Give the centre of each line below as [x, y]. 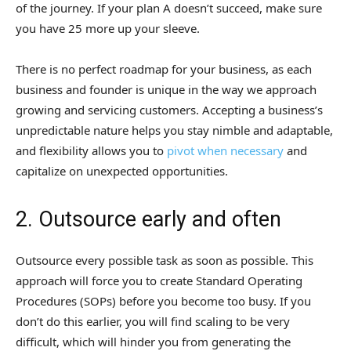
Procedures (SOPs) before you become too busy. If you [163, 301]
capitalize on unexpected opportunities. [122, 171]
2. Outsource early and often [148, 220]
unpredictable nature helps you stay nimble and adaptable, [174, 130]
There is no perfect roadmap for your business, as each [164, 69]
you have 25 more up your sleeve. [108, 29]
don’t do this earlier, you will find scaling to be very [153, 322]
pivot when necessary [225, 151]
